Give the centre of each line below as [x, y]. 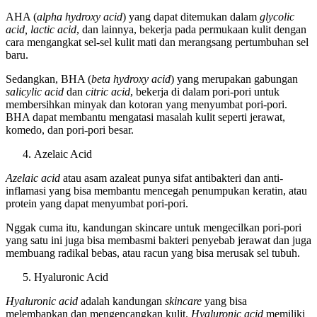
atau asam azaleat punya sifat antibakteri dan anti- [172, 178]
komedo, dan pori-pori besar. [70, 129]
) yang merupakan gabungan [234, 79]
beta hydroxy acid [131, 79]
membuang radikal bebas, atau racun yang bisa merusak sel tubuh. [153, 253]
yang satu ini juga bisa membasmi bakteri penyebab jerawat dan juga [158, 240]
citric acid [108, 91]
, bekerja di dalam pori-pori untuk [205, 91]
